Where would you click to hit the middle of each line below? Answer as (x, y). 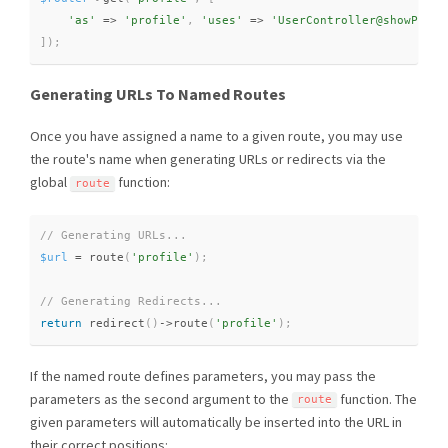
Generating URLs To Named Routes (158, 93)
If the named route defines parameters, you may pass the (203, 375)
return (61, 323)
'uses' (222, 20)
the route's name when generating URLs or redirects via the (208, 159)
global (50, 182)
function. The (377, 398)
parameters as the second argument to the (161, 398)
